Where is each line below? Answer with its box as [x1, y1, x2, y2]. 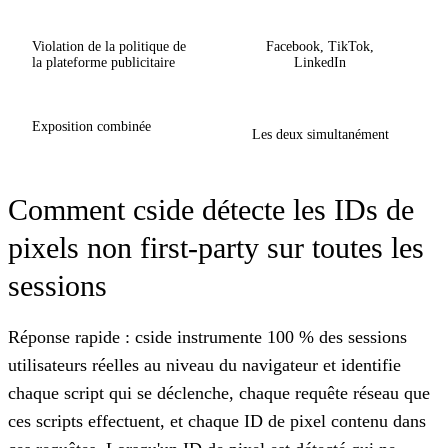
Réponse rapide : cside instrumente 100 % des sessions [8, 326, 407, 347]
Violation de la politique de [32, 38, 186, 54]
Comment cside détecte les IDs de [8, 192, 414, 226]
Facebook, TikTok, [266, 38, 374, 54]
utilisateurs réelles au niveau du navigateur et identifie [8, 354, 401, 375]
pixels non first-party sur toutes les [8, 230, 424, 264]
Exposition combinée [32, 118, 151, 134]
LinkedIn [294, 54, 346, 70]
